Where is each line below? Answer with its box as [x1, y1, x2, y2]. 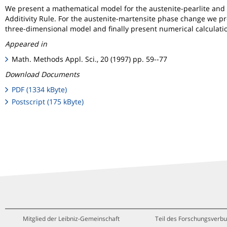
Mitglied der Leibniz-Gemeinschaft [22, 214, 120, 223]
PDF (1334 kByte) [12, 85, 67, 94]
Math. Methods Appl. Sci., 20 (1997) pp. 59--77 [12, 54, 168, 64]
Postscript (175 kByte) [12, 97, 84, 107]
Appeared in [5, 39, 47, 49]
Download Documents [5, 69, 80, 79]
